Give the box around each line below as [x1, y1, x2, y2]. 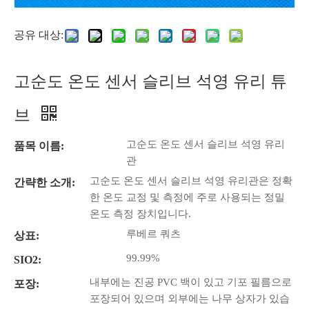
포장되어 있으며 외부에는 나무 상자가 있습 [90, 293, 290, 304]
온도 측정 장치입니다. [90, 208, 191, 219]
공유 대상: [14, 29, 63, 41]
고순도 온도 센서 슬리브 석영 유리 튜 [14, 72, 287, 90]
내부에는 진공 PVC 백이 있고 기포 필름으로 [90, 277, 292, 288]
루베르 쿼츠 [126, 228, 181, 239]
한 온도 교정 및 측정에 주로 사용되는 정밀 [90, 192, 285, 203]
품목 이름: [14, 140, 64, 152]
